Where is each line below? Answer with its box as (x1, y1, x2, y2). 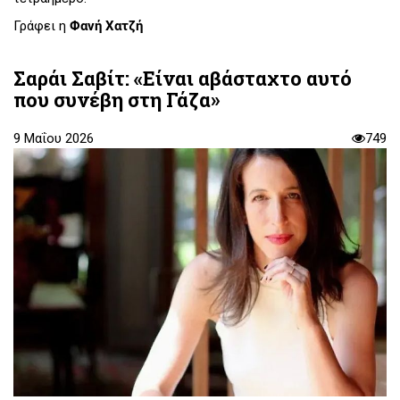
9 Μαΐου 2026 (13, 129, 94, 146)
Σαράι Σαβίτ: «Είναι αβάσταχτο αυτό (13, 64, 352, 91)
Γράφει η (13, 18, 70, 35)
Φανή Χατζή (70, 18, 143, 35)
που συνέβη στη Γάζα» (13, 86, 220, 112)
